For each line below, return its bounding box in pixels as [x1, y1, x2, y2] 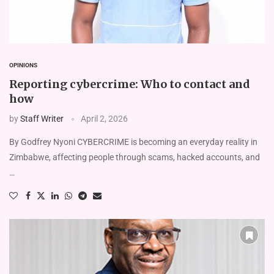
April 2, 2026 [81, 113, 128, 124]
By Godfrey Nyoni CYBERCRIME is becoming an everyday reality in [9, 136, 257, 147]
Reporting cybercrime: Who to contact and [9, 76, 250, 91]
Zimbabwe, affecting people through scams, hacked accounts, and [9, 152, 260, 162]
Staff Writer [20, 113, 64, 124]
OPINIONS [9, 61, 37, 68]
